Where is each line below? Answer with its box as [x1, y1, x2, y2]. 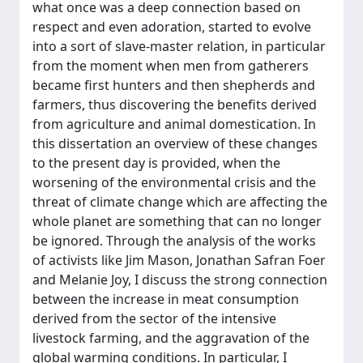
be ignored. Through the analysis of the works [32, 232, 316, 250]
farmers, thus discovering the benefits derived [32, 96, 317, 113]
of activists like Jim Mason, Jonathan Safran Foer [32, 251, 326, 269]
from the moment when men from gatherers [32, 57, 309, 75]
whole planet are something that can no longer [32, 212, 322, 230]
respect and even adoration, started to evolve [32, 18, 311, 36]
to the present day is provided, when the [32, 154, 280, 172]
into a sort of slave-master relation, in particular [32, 37, 326, 55]
